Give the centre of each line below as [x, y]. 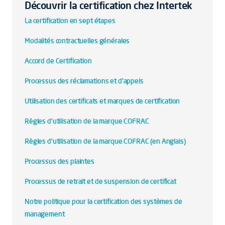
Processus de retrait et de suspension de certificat [100, 181]
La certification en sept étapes [71, 21]
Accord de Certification [58, 61]
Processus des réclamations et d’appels [84, 81]
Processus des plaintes [60, 161]
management [45, 214]
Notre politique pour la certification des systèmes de [103, 201]
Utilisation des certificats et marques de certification [103, 101]
